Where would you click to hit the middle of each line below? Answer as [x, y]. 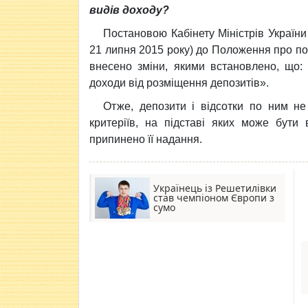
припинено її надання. [146, 139]
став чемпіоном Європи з [214, 198]
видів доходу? [129, 10]
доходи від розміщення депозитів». [179, 83]
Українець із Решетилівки [215, 188]
